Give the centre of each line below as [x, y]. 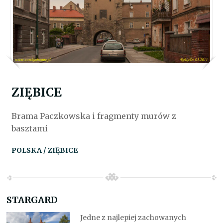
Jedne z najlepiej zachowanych [133, 217]
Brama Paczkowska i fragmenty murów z [94, 116]
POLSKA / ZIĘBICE [45, 150]
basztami [30, 128]
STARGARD [32, 200]
